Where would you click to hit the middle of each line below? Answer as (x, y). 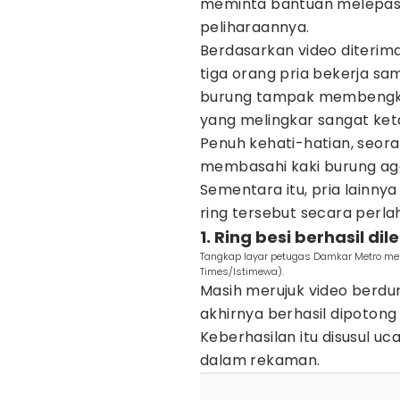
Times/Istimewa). (242, 271)
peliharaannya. (255, 27)
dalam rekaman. (260, 360)
